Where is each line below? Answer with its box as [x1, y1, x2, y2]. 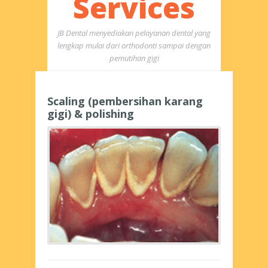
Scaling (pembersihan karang [47, 94, 203, 109]
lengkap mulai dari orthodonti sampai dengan [57, 40, 211, 51]
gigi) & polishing [47, 106, 134, 121]
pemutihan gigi [109, 53, 159, 64]
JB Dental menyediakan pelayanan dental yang [57, 28, 211, 39]
